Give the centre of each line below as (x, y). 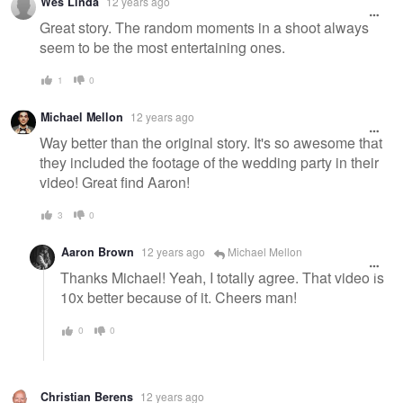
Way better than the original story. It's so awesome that (211, 142)
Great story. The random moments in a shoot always (204, 27)
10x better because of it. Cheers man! (179, 298)
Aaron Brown (98, 252)
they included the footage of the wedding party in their (209, 162)
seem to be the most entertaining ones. (162, 47)
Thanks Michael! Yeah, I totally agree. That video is (222, 278)
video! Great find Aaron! (115, 182)
